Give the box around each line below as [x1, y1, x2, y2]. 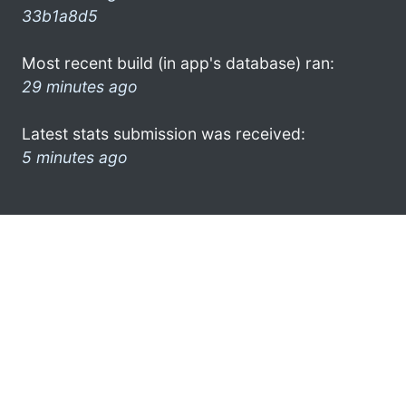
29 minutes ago [22, 76, 138, 96]
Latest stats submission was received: [22, 123, 305, 143]
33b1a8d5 [22, 5, 98, 25]
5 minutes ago [22, 147, 128, 167]
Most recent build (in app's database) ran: [22, 53, 334, 72]
